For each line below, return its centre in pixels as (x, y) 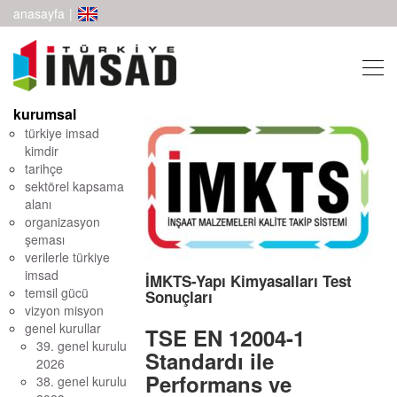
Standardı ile (210, 361)
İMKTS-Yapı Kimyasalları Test (249, 281)
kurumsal (45, 114)
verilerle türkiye (67, 257)
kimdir (42, 151)
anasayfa (39, 13)
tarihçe (44, 168)
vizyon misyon (64, 310)
